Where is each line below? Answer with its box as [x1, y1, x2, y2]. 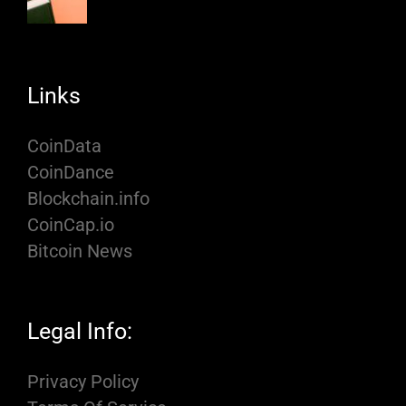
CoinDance [27, 161, 114, 184]
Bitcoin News [27, 240, 132, 263]
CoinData [27, 135, 101, 158]
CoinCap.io [27, 214, 114, 237]
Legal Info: [27, 318, 132, 345]
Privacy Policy [27, 371, 139, 393]
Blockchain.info [27, 188, 150, 210]
